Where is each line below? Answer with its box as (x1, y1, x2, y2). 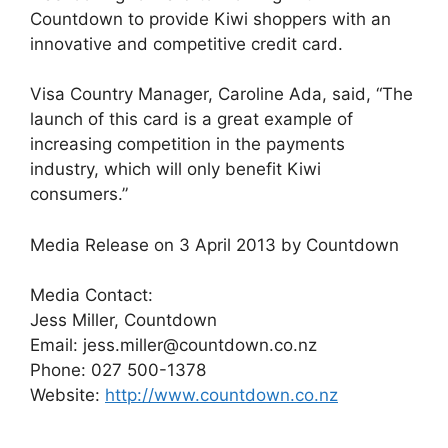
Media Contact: (30, 285, 153, 306)
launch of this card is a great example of (30, 109, 353, 130)
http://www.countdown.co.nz (105, 385, 338, 406)
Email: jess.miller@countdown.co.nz (30, 335, 317, 356)
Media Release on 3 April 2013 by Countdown (30, 234, 399, 255)
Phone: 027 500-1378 (30, 360, 206, 381)
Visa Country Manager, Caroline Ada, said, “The (30, 84, 413, 105)
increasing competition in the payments (30, 134, 345, 155)
